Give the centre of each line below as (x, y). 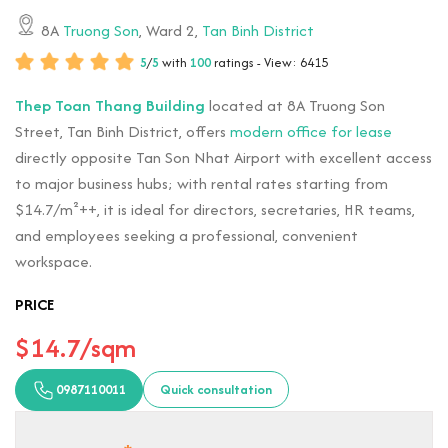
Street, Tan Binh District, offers (122, 131)
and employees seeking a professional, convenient (186, 235)
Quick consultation (216, 390)
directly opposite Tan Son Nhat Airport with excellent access (223, 157)
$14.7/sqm (75, 347)
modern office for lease (311, 131)
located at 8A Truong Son (295, 105)
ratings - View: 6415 (271, 62)
